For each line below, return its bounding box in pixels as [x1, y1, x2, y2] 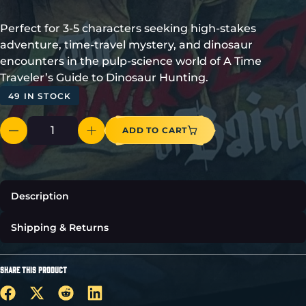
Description [11, 190, 69, 203]
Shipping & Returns [11, 221, 109, 234]
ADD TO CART [122, 124, 188, 135]
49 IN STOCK [8, 90, 72, 101]
